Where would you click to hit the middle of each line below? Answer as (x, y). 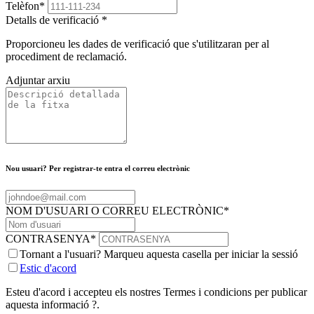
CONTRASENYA (48, 239)
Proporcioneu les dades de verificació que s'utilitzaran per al (137, 44)
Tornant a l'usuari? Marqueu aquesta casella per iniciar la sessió (159, 254)
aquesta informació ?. (53, 305)
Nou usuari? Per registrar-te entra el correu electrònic (98, 169)
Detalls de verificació (54, 20)
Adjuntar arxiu (38, 81)
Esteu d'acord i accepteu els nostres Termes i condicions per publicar (156, 292)
